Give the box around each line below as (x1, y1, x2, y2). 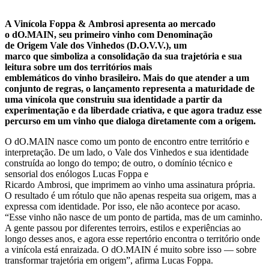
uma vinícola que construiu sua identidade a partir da (5, 94, 222, 105)
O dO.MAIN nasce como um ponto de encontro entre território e (5, 136, 249, 147)
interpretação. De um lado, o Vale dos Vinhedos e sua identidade (5, 147, 249, 158)
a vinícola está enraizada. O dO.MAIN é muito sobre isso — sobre (5, 244, 256, 255)
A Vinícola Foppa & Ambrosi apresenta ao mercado (5, 19, 216, 29)
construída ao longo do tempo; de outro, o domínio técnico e (5, 158, 232, 169)
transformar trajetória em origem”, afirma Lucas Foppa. (5, 255, 213, 266)
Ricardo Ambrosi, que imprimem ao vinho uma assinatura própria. (5, 180, 255, 190)
